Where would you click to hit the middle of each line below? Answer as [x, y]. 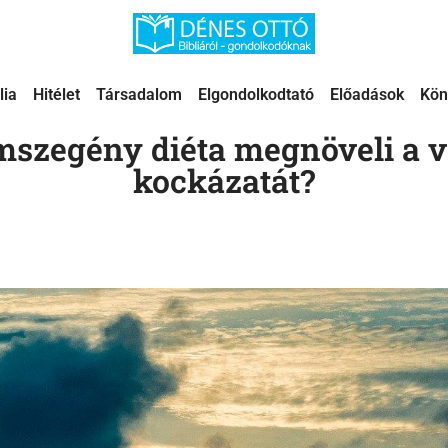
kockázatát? [224, 181]
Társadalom [139, 95]
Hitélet [56, 95]
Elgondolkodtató [256, 95]
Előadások [367, 95]
